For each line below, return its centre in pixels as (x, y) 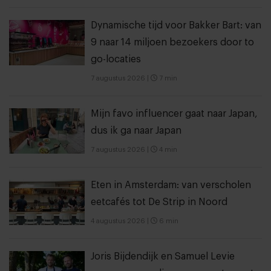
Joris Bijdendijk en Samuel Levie (163, 257)
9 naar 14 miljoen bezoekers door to (172, 43)
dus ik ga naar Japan (136, 131)
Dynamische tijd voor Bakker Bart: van (176, 26)
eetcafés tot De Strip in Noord (159, 202)
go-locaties (116, 60)
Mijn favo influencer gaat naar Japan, (174, 114)
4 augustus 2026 (118, 221)
